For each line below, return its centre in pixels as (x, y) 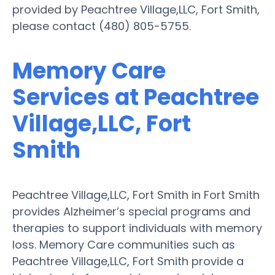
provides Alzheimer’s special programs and (131, 211)
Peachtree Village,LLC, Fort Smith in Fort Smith (136, 195)
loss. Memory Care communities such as (124, 244)
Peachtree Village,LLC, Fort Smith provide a (128, 261)
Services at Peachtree (136, 97)
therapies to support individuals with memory (137, 228)
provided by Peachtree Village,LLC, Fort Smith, (136, 9)
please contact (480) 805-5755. (102, 26)
